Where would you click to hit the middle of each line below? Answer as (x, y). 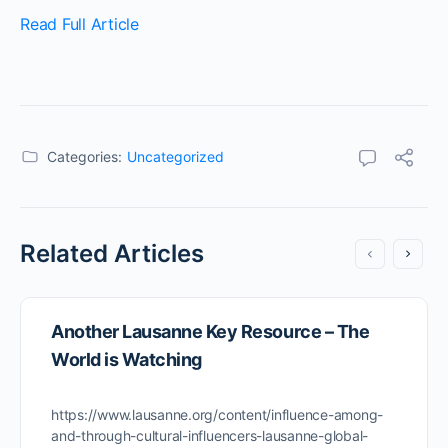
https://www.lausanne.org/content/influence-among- (217, 414)
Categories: (84, 156)
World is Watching (126, 359)
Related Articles (112, 253)
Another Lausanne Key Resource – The (210, 331)
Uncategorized (175, 156)
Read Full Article (79, 24)
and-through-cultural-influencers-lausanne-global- (210, 435)
